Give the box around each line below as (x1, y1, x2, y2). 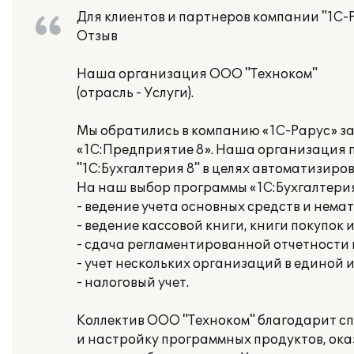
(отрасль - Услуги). (77, 85, 194, 101)
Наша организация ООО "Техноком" (77, 66, 318, 82)
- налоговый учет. (77, 275, 189, 291)
